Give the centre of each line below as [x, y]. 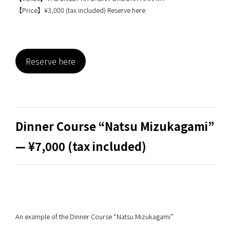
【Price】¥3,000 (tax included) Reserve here [80, 10]
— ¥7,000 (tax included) [81, 146]
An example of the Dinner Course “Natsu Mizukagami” [94, 216]
